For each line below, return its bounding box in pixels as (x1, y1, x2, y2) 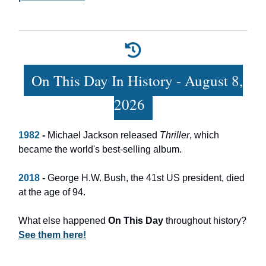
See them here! (18, 230, 86, 240)
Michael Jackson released (47, 130, 160, 141)
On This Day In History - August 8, (31, 71, 243, 91)
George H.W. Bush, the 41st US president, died (47, 173, 245, 183)
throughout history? (166, 216, 246, 226)
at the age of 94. (18, 187, 85, 198)
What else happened (18, 216, 108, 226)
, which (189, 130, 219, 141)
